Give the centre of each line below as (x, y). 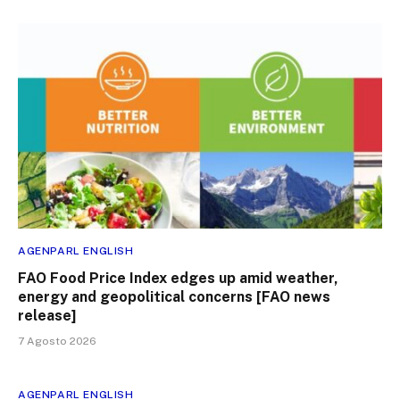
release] (47, 315)
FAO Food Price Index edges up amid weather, (178, 278)
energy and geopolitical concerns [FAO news (174, 296)
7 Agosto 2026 (57, 341)
